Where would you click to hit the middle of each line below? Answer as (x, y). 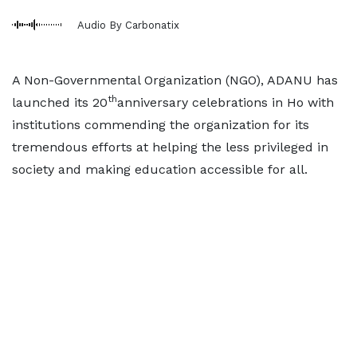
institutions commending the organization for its (161, 125)
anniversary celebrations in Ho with (226, 102)
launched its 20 (60, 102)
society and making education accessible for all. (160, 169)
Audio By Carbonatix (128, 25)
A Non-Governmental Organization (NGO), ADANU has (175, 80)
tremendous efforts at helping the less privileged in (170, 147)
